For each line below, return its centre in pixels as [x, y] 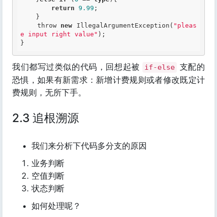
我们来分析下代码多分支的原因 [89, 146]
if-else [160, 67]
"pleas [185, 25]
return [63, 8]
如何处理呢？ [56, 206]
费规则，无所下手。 [49, 93]
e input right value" [59, 34]
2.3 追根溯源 [46, 118]
